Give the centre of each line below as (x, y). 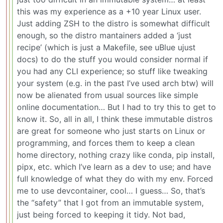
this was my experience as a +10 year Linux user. (109, 12)
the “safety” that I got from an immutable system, (110, 203)
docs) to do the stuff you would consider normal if (112, 59)
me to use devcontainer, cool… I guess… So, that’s (111, 191)
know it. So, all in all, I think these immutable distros (115, 119)
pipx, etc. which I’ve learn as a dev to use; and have (114, 167)
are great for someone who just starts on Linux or (111, 131)
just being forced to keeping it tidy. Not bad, (101, 215)
